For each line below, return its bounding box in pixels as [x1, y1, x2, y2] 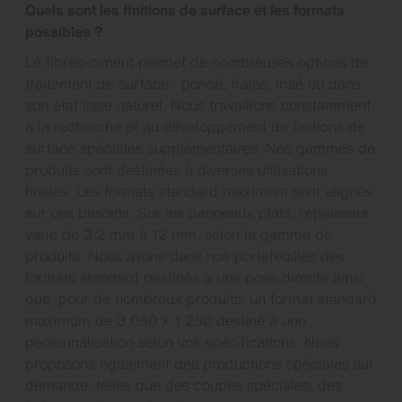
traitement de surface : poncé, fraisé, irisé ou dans [25, 72, 361, 94]
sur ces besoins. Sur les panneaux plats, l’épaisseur [25, 201, 370, 223]
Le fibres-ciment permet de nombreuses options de [25, 50, 368, 73]
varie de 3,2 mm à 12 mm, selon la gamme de [25, 223, 332, 245]
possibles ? [25, 20, 102, 42]
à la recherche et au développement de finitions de [25, 115, 365, 137]
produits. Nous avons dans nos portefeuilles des [25, 244, 345, 267]
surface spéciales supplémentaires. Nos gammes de [25, 136, 375, 159]
